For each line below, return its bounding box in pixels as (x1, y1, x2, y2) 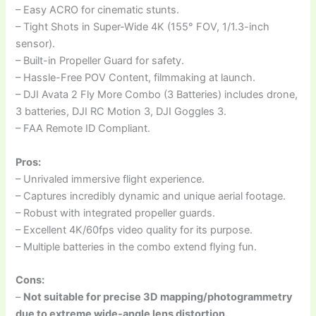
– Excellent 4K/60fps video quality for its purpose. (16, 223, 253, 236)
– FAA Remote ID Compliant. (16, 122, 151, 135)
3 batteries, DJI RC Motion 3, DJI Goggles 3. (16, 105, 227, 119)
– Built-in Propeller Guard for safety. (16, 54, 185, 68)
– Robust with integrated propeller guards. (16, 206, 216, 219)
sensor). (16, 37, 56, 51)
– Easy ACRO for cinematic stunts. (16, 4, 180, 17)
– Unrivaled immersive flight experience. (16, 172, 205, 186)
